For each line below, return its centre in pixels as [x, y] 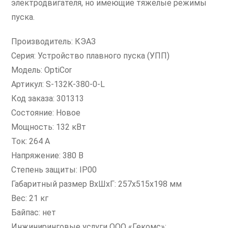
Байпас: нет [34, 212]
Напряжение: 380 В [48, 155]
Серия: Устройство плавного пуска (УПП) [91, 56]
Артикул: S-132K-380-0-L [58, 84]
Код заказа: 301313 [48, 98]
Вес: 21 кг [30, 198]
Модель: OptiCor [42, 70]
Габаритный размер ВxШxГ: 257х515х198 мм [97, 184]
